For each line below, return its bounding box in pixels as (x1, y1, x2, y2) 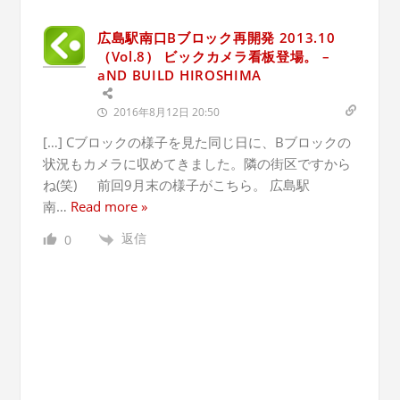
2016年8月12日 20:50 (110, 104, 220, 121)
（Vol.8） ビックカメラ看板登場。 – (96, 47, 330, 66)
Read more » (70, 197, 147, 216)
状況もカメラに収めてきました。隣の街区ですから (42, 154, 351, 173)
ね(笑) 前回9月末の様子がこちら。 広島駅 (42, 176, 310, 195)
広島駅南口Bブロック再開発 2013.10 (96, 29, 336, 47)
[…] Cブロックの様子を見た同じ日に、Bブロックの (42, 133, 351, 152)
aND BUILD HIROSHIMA (96, 66, 262, 85)
